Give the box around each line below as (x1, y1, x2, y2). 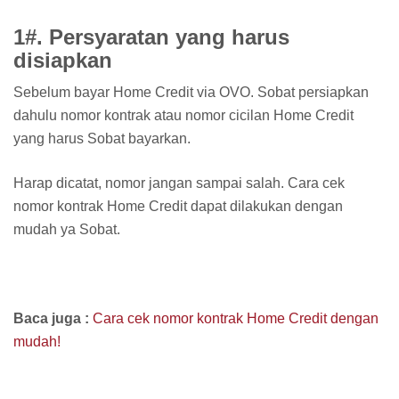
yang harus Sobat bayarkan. (13, 131, 191, 147)
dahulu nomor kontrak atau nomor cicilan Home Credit (13, 108, 354, 124)
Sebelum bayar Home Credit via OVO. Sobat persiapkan (13, 85, 369, 101)
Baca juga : (13, 311, 93, 327)
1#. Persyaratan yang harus (13, 25, 289, 50)
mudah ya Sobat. (13, 222, 120, 238)
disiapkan (13, 48, 112, 73)
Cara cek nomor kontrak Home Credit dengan (93, 311, 379, 327)
